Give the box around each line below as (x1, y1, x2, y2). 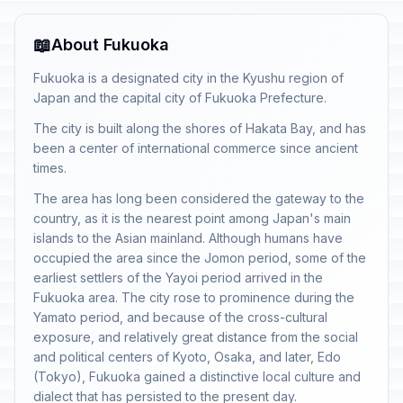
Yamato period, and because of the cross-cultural (33, 309, 327, 325)
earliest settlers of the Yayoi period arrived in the (33, 270, 323, 285)
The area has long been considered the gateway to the (33, 191, 364, 206)
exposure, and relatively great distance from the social (33, 329, 358, 345)
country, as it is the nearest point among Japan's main (33, 210, 351, 226)
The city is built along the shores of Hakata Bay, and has (33, 121, 366, 136)
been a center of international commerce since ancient (33, 140, 358, 156)
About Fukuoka (51, 35, 169, 54)
